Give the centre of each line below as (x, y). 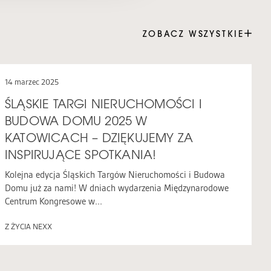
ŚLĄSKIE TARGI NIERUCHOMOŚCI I (103, 104)
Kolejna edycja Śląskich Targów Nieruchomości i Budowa (115, 175)
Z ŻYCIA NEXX (28, 227)
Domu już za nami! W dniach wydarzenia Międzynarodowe (117, 188)
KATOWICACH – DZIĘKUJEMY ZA (99, 138)
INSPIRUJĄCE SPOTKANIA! (81, 155)
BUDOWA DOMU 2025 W (76, 121)
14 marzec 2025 (32, 82)
